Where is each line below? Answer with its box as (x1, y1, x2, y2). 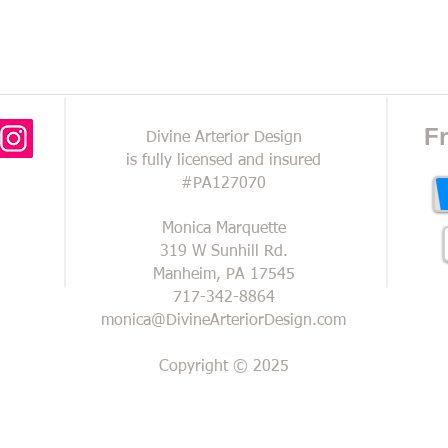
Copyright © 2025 (158, 359, 289, 375)
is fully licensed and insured (126, 153, 321, 169)
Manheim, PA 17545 (152, 267, 295, 283)
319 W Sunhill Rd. (159, 244, 288, 260)
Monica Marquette (161, 221, 286, 237)
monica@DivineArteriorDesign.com (101, 313, 346, 329)
